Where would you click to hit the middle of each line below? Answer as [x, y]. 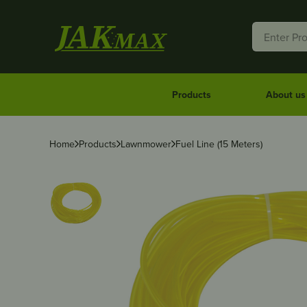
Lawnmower [146, 144]
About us [285, 94]
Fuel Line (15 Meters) [219, 144]
